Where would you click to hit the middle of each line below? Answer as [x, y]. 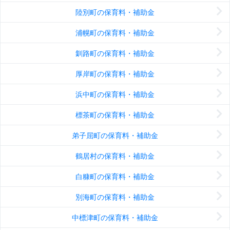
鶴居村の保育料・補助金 [115, 156]
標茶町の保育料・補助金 [115, 115]
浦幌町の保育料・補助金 [115, 33]
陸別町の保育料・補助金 [115, 12]
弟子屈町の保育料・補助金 [115, 136]
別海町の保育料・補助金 [115, 197]
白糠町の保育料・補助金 [115, 177]
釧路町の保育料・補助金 [115, 53]
